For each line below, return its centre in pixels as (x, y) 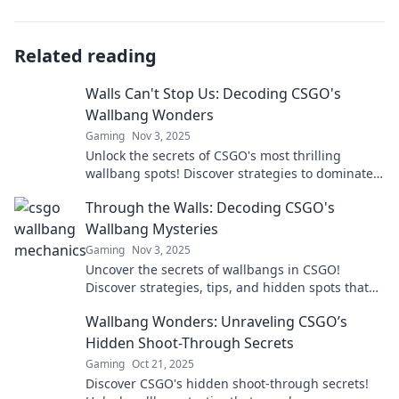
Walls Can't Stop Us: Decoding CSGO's (213, 94)
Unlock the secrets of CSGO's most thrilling (213, 155)
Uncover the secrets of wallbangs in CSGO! (213, 269)
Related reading (85, 56)
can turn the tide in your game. (179, 305)
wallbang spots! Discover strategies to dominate (229, 173)
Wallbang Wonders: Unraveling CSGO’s (216, 322)
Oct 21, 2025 (163, 364)
